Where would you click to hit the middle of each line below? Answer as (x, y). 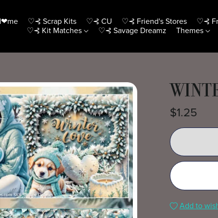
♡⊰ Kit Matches (55, 30)
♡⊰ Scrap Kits (52, 21)
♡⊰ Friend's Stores (154, 21)
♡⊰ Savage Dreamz (132, 30)
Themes (191, 30)
